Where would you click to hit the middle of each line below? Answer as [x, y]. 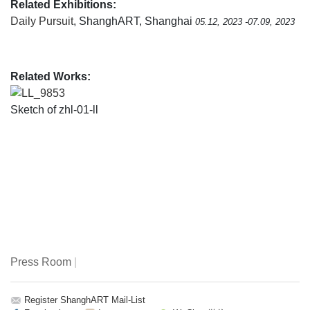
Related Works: [51, 76]
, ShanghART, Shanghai [134, 21]
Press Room [41, 262]
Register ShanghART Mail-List [85, 300]
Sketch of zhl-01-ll [54, 109]
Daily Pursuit [42, 21]
